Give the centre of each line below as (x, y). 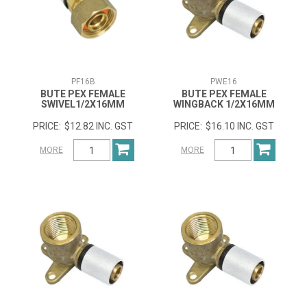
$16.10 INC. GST (240, 126)
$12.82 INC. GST (99, 126)
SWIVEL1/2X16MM (83, 105)
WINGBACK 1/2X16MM (224, 105)
